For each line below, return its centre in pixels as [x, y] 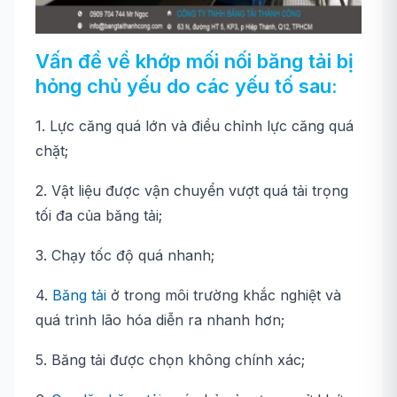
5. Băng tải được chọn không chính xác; [170, 360]
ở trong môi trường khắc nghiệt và [224, 295]
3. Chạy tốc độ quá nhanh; [125, 255]
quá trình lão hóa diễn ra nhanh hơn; [160, 320]
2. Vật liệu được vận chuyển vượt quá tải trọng [192, 191]
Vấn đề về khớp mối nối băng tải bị [195, 61]
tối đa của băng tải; [99, 215]
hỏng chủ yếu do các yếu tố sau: [187, 86]
